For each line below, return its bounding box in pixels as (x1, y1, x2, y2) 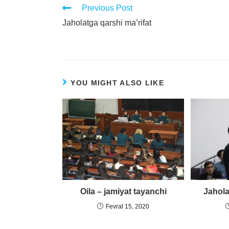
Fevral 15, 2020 (106, 202, 149, 210)
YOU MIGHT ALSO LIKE (71, 79, 165, 87)
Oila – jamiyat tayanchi (80, 187, 167, 196)
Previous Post (82, 4, 132, 13)
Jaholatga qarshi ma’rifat (62, 18, 151, 28)
